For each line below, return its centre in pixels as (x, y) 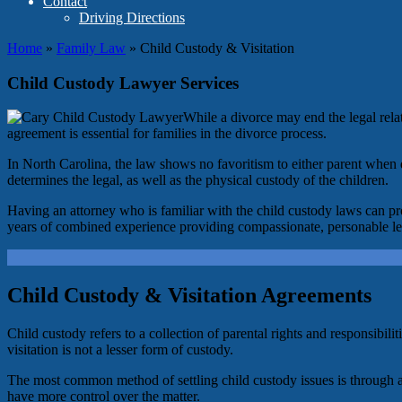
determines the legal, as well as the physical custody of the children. (198, 180)
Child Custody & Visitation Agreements (189, 296)
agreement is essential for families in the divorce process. (167, 134)
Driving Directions (132, 17)
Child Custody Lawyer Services (123, 83)
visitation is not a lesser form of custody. (120, 350)
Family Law (91, 48)
